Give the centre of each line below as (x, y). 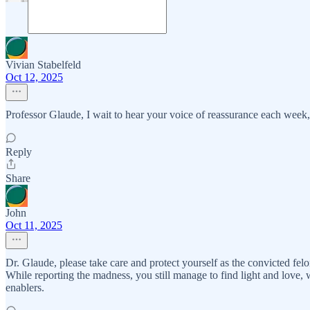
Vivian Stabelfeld (43, 65)
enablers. (25, 288)
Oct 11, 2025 (34, 225)
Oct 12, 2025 (34, 77)
